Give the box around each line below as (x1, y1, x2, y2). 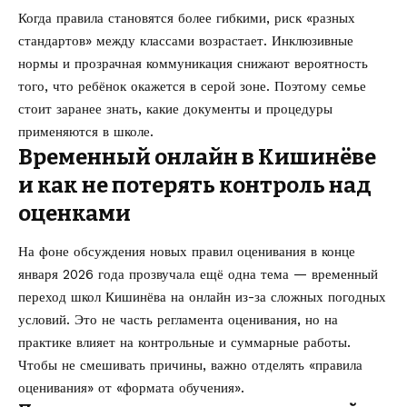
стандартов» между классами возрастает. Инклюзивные (18, 32, 353, 49)
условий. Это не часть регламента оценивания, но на (18, 312, 338, 329)
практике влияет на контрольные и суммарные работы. (18, 334, 351, 352)
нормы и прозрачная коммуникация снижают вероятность (18, 55, 368, 72)
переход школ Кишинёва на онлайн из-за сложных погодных (18, 289, 386, 306)
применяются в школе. (18, 123, 154, 140)
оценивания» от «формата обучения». (18, 380, 244, 397)
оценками (18, 200, 131, 226)
